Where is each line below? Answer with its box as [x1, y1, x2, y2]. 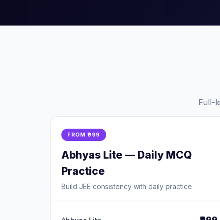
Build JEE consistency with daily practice [61, 182, 192, 191]
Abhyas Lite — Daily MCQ [61, 149, 192, 161]
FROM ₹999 [67, 131, 100, 138]
